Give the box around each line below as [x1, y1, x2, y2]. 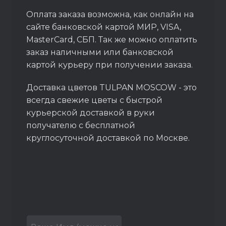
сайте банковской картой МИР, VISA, [26, 22, 182, 32]
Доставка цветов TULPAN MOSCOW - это [26, 83, 197, 92]
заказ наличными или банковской [26, 47, 174, 57]
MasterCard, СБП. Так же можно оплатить [26, 35, 198, 44]
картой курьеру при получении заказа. [26, 60, 193, 70]
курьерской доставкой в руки [26, 108, 155, 118]
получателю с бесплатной [26, 121, 136, 130]
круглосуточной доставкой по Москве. [26, 133, 192, 143]
